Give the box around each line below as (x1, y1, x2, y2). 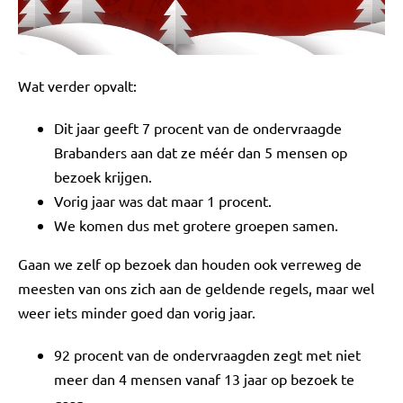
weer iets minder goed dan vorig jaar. (18, 302, 255, 321)
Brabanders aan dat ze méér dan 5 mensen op (54, 142, 347, 161)
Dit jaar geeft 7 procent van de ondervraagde (54, 118, 342, 137)
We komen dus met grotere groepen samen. (54, 215, 338, 234)
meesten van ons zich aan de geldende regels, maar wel (18, 278, 374, 297)
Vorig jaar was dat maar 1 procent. (54, 191, 272, 210)
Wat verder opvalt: (18, 76, 137, 94)
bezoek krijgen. (54, 166, 152, 185)
